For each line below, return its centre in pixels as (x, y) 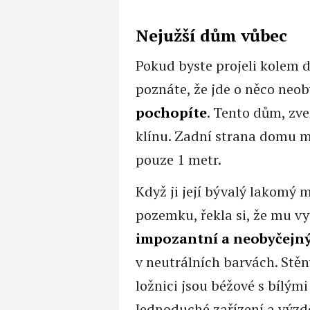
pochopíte (171, 112)
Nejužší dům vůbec (211, 36)
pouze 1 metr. (178, 159)
